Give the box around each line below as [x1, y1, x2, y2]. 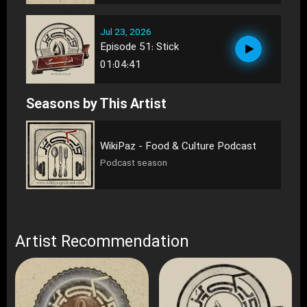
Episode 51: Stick [100, 40, 179, 54]
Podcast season [100, 158, 167, 170]
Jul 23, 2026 [100, 26, 151, 38]
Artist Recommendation [15, 232, 189, 253]
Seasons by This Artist [26, 95, 167, 114]
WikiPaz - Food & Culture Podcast [100, 140, 256, 154]
